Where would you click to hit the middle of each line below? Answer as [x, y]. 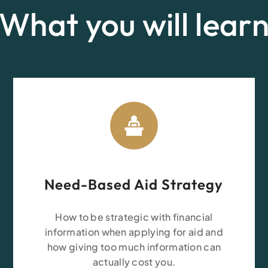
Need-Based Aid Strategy [134, 184]
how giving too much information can [134, 247]
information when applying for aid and [134, 232]
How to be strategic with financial [134, 217]
